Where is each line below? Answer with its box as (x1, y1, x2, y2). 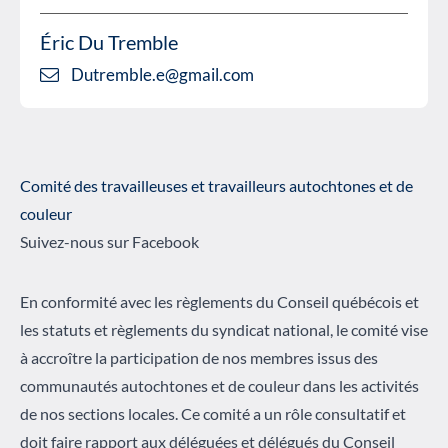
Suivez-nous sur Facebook (20, 231, 199, 251)
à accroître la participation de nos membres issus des (20, 347, 378, 367)
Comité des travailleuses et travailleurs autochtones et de (20, 175, 413, 195)
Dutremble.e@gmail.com (71, 64, 254, 86)
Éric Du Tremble (40, 30, 178, 55)
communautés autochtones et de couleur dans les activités (20, 375, 419, 395)
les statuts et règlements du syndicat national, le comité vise (20, 319, 428, 339)
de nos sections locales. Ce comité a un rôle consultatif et (20, 403, 406, 423)
